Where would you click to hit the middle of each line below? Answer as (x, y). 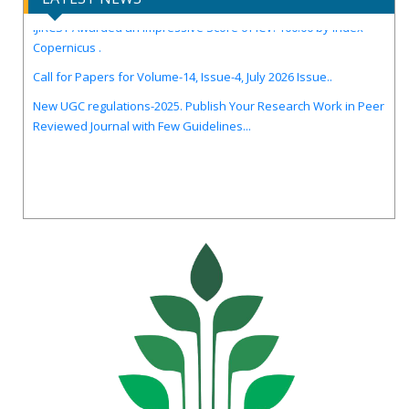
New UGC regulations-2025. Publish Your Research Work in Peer (209, 91)
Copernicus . (67, 32)
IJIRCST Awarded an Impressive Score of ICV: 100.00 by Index (198, 12)
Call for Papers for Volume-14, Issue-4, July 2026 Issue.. (183, 62)
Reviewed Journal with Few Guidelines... (142, 111)
